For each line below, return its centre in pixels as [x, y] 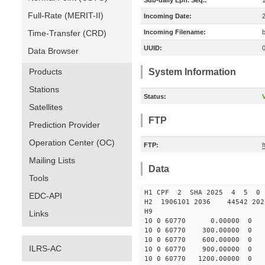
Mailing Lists [52, 160]
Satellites [46, 107]
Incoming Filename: [175, 32]
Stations [44, 89]
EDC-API [46, 196]
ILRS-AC [45, 248]
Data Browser [53, 51]
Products [46, 72]
